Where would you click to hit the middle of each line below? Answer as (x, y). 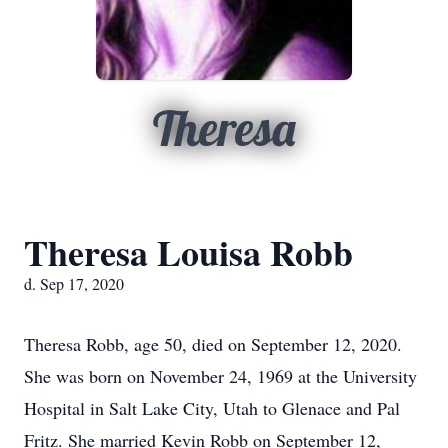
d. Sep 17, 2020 (74, 283)
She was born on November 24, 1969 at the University (220, 376)
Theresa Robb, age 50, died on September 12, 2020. (213, 344)
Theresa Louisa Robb (188, 252)
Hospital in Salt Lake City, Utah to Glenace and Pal (212, 408)
